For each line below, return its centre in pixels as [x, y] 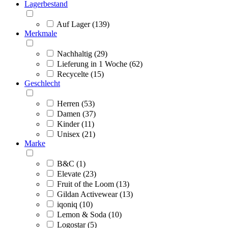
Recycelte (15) [80, 74]
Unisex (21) [76, 134]
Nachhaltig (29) [82, 53]
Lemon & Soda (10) [89, 214]
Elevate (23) [77, 174]
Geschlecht [42, 83]
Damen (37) [76, 113]
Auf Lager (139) [83, 24]
